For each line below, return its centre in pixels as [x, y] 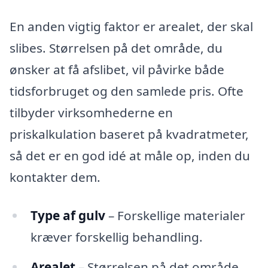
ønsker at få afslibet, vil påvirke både [117, 70]
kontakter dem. [55, 177]
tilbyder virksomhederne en [91, 113]
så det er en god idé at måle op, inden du [130, 156]
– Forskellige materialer [175, 216]
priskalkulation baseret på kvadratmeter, [129, 134]
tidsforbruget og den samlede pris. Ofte [127, 91]
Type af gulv [68, 216]
